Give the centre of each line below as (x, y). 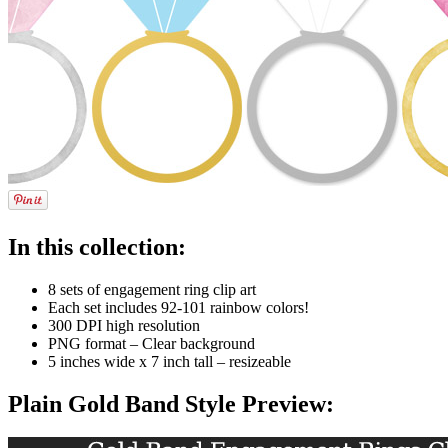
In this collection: (97, 246)
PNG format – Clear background (151, 343)
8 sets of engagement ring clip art (152, 289)
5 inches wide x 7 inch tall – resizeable (169, 361)
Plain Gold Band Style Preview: (171, 403)
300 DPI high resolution (124, 325)
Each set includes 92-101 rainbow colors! (178, 307)
